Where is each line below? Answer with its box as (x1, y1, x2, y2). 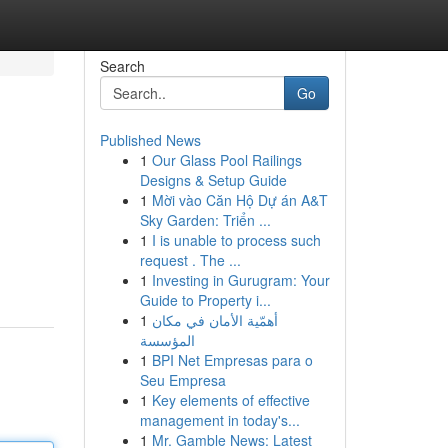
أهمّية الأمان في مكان (151, 310, 278, 330)
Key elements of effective (151, 390, 310, 410)
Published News (99, 130, 201, 150)
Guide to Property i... (139, 290, 271, 310)
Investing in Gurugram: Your (151, 270, 330, 290)
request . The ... (139, 250, 241, 270)
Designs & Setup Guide (139, 170, 287, 190)
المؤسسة (139, 330, 195, 350)
